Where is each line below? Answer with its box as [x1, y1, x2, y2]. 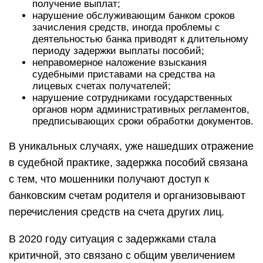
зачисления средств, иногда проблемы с [32, 22, 220, 33]
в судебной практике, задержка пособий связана [9, 157, 248, 168]
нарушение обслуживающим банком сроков [32, 10, 235, 21]
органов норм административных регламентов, [32, 104, 249, 115]
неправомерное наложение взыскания [32, 57, 207, 68]
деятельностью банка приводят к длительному [32, 33, 248, 45]
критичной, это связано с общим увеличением [9, 249, 235, 261]
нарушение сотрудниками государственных [32, 92, 232, 103]
